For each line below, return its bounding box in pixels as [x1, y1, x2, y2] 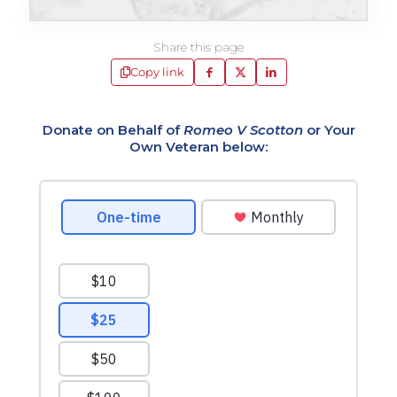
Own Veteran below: [129, 138, 268, 155]
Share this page [153, 39, 244, 55]
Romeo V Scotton [183, 121, 303, 138]
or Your [302, 121, 355, 138]
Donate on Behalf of [42, 121, 183, 138]
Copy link [129, 65, 184, 79]
